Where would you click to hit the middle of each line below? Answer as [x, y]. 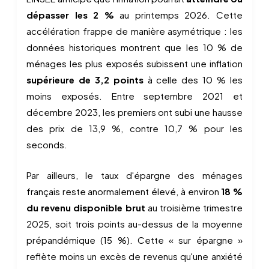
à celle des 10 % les [193, 80]
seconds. [47, 144]
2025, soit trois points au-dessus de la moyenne [134, 224]
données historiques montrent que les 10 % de [134, 47]
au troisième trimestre [194, 207]
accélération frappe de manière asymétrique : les [134, 31]
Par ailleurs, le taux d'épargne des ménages [134, 175]
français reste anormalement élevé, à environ [124, 191]
